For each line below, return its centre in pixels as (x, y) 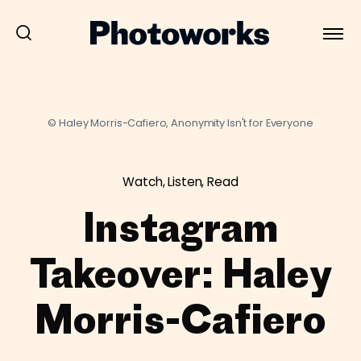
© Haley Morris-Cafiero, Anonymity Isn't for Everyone (180, 123)
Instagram (180, 227)
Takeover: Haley (180, 273)
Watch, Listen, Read (180, 182)
